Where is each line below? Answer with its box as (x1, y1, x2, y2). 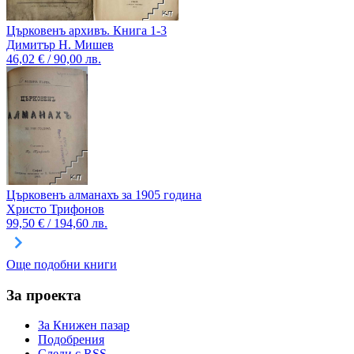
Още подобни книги (6, 258, 117, 272)
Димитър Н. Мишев (6, 38, 114, 52)
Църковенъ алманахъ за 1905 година (6, 188, 201, 202)
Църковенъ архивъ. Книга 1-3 (6, 24, 167, 38)
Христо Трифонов (6, 202, 104, 217)
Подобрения (38, 333, 104, 347)
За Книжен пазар (38, 318, 130, 333)
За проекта (6, 286, 81, 303)
